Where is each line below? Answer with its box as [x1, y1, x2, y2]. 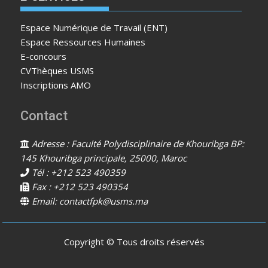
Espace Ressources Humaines [20, 36, 146, 48]
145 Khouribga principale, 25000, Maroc [20, 152, 187, 165]
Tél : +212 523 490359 [29, 166, 126, 179]
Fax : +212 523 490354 [29, 181, 129, 193]
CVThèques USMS [20, 65, 95, 77]
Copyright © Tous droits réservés [63, 235, 205, 248]
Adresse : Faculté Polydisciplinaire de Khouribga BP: [29, 138, 245, 150]
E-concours [20, 50, 67, 63]
